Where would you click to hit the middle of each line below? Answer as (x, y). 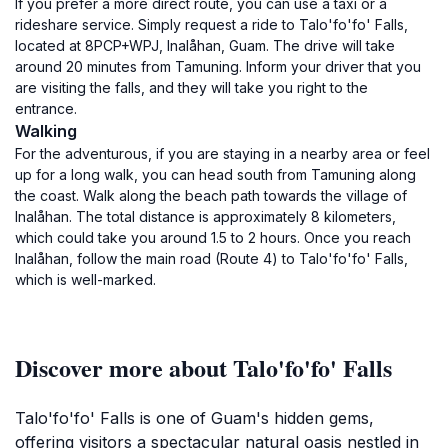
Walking (46, 131)
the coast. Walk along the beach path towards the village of (211, 195)
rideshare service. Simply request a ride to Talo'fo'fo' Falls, (211, 24)
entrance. (46, 108)
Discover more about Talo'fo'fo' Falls (203, 367)
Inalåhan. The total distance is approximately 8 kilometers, (205, 216)
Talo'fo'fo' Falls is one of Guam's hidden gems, (194, 418)
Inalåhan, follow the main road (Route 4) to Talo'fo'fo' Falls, (211, 258)
